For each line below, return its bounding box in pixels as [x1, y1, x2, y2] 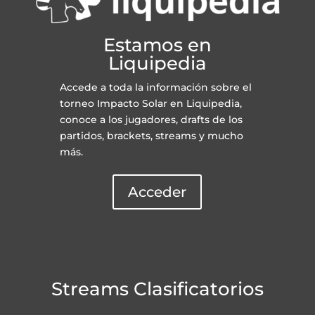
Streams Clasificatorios [51, 278, 264, 301]
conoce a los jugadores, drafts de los [59, 113, 243, 127]
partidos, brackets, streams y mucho [59, 129, 243, 143]
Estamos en [103, 34, 212, 57]
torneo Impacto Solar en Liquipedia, [59, 97, 242, 110]
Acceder [128, 184, 187, 201]
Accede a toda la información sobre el [59, 81, 252, 94]
